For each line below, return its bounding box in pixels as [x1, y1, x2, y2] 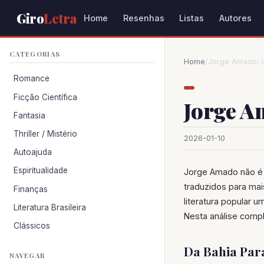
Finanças [14, 184, 48, 194]
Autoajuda [14, 147, 52, 157]
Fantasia [14, 110, 46, 120]
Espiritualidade [14, 166, 68, 176]
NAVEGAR [9, 251, 45, 260]
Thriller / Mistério [14, 128, 78, 138]
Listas [179, 13, 204, 23]
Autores [219, 13, 252, 23]
